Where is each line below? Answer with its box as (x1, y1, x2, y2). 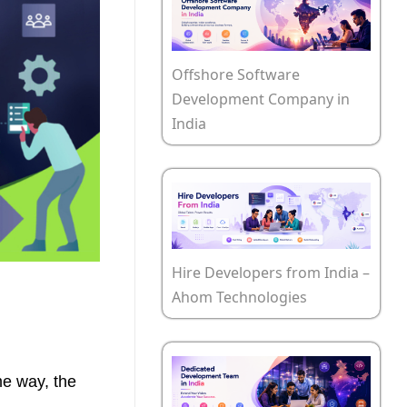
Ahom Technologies (172, 287, 307, 308)
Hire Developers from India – (172, 263, 370, 283)
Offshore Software (172, 65, 300, 85)
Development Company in (172, 89, 350, 110)
